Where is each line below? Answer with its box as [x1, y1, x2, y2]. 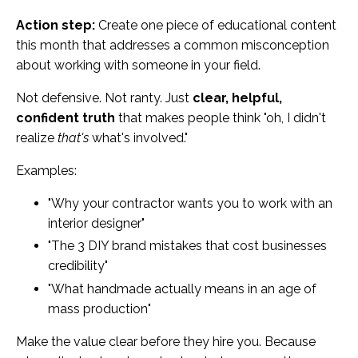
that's [58, 130, 89, 146]
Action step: [16, 18, 95, 34]
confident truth [16, 110, 115, 126]
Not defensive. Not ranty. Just [16, 90, 193, 106]
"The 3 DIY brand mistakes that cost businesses [48, 238, 327, 254]
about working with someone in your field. [16, 58, 261, 74]
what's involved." [89, 130, 188, 146]
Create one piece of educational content [95, 18, 336, 34]
